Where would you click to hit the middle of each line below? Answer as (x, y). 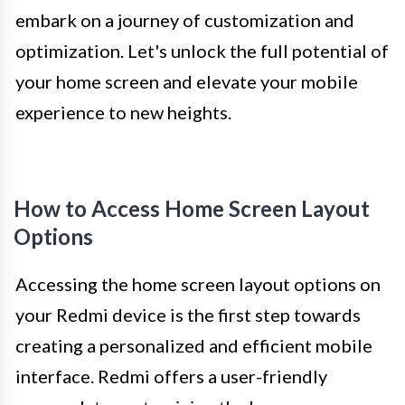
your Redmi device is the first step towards (188, 314)
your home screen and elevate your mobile (187, 81)
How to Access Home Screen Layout (192, 208)
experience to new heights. (123, 112)
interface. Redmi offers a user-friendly (171, 376)
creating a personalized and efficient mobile (194, 345)
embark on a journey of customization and (185, 19)
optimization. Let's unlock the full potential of (202, 50)
